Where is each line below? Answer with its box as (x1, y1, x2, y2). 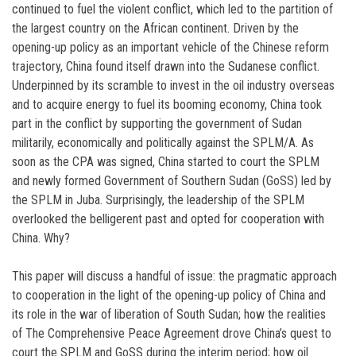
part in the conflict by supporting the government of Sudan (12, 116, 302, 131)
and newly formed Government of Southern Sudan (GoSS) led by (12, 173, 331, 188)
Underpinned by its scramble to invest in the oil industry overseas (12, 78, 335, 93)
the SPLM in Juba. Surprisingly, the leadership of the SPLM (12, 192, 304, 207)
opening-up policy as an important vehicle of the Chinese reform (12, 40, 329, 55)
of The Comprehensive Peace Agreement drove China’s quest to (12, 326, 331, 341)
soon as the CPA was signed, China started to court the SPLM (12, 154, 319, 169)
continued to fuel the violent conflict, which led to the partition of (12, 2, 333, 17)
